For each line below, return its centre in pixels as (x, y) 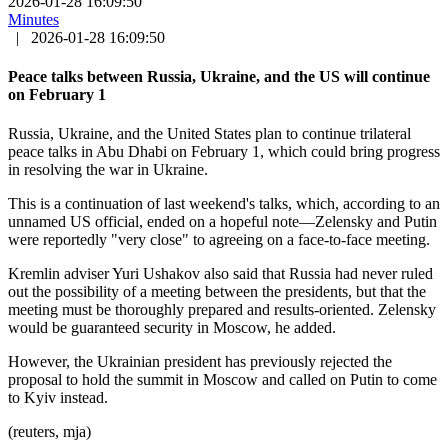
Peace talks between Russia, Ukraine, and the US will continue (219, 77)
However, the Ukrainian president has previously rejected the (200, 362)
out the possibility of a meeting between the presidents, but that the (217, 292)
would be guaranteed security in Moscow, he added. (172, 328)
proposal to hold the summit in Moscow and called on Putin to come (222, 380)
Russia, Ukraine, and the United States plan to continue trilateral (209, 134)
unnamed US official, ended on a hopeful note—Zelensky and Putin (222, 222)
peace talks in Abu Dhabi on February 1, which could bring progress (224, 152)
